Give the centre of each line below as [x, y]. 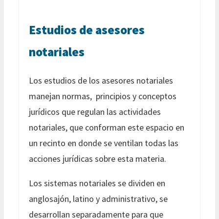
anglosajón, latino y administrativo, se [98, 198]
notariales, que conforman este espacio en [107, 127]
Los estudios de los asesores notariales [101, 80]
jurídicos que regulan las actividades [95, 111]
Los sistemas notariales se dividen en [97, 183]
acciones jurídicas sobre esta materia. [98, 158]
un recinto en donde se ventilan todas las [104, 143]
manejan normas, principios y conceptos [103, 96]
